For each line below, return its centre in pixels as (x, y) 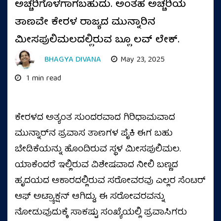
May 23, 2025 (143, 60)
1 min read (43, 79)
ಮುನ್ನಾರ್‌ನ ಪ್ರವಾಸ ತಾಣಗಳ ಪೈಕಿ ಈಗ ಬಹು (94, 134)
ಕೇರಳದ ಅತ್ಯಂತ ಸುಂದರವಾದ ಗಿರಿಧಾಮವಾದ (95, 118)
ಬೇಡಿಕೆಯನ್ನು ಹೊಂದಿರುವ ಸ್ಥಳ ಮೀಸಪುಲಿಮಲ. (98, 150)
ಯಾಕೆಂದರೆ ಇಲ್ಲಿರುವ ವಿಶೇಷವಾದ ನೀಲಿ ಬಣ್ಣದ (96, 166)
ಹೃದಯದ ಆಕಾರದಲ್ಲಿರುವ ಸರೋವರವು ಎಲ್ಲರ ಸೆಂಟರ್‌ (110, 181)
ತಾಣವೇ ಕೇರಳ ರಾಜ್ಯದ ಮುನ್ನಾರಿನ (85, 22)
